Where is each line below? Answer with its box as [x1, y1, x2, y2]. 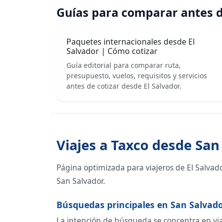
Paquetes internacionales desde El [66, 36, 195, 48]
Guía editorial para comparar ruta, [66, 60, 181, 70]
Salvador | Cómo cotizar [66, 46, 158, 57]
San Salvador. [56, 175, 105, 187]
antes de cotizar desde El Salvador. [66, 81, 181, 91]
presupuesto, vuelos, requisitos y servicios [66, 71, 207, 81]
